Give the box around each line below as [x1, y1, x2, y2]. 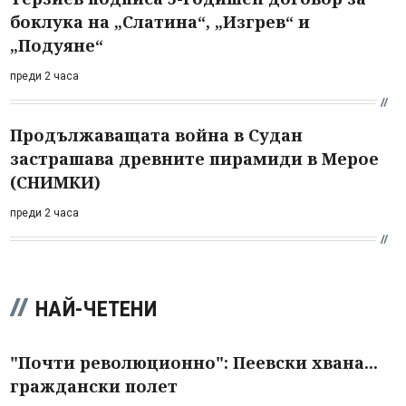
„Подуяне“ [10, 34, 103, 56]
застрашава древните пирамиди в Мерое [10, 147, 379, 169]
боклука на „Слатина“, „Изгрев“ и [10, 10, 310, 33]
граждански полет [10, 374, 178, 397]
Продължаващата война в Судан [10, 123, 303, 146]
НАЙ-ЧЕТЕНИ [35, 295, 157, 322]
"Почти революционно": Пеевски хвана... [10, 351, 378, 373]
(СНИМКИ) [10, 170, 101, 193]
